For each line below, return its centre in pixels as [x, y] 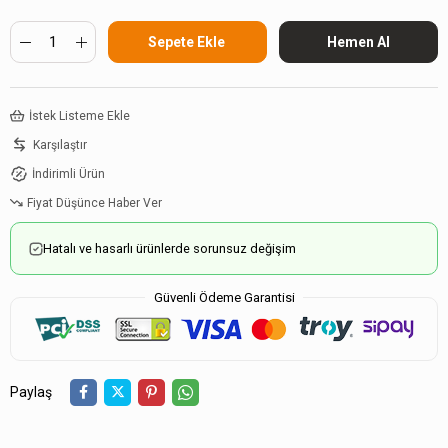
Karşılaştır [60, 144]
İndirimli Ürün [68, 173]
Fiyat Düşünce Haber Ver [94, 202]
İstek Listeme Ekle [79, 115]
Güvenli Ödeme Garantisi [224, 297]
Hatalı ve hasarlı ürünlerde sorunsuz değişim [169, 248]
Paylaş [31, 392]
